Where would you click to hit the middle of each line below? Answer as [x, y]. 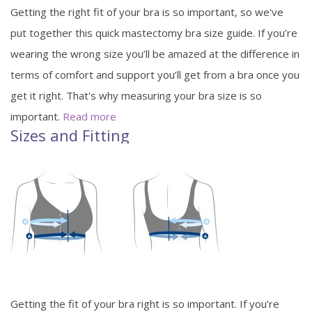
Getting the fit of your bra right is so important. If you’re [145, 303]
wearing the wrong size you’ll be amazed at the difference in [155, 53]
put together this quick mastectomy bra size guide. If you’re [154, 32]
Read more [89, 116]
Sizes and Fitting [70, 135]
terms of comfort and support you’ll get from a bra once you [155, 74]
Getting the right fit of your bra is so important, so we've [147, 11]
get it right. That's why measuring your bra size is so [136, 95]
